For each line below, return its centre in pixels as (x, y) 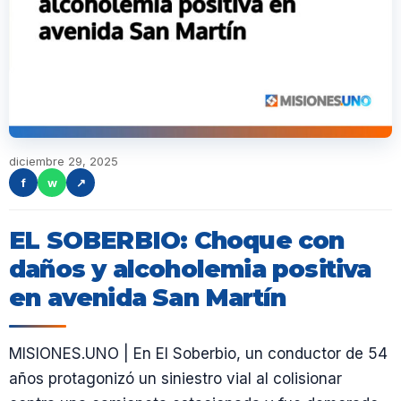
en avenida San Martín (148, 298)
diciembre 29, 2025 (64, 161)
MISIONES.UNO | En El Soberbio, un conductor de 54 (198, 354)
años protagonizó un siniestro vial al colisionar (175, 379)
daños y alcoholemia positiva (190, 269)
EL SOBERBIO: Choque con (177, 240)
